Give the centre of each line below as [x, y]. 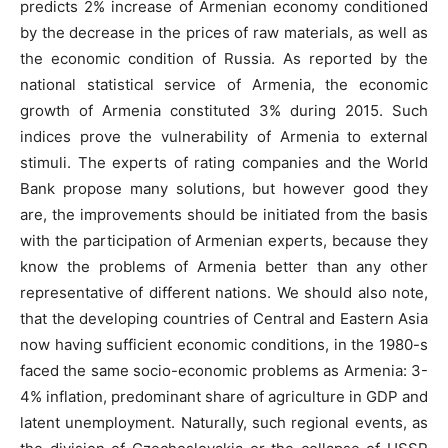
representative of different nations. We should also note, [224, 293]
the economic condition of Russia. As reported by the [224, 59]
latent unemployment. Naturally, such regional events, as [224, 423]
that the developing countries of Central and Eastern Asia [224, 319]
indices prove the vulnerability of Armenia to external [224, 137]
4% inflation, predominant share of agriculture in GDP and [224, 397]
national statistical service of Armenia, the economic [224, 85]
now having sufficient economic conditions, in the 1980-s [224, 345]
